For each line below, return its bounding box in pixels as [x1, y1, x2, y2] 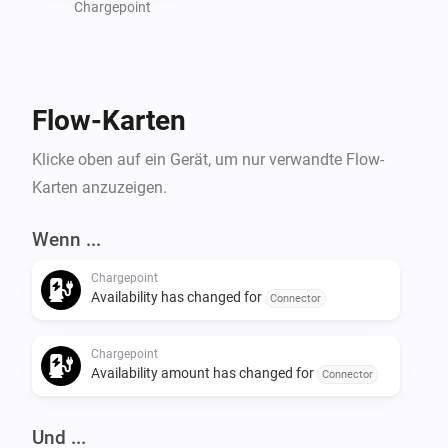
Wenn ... [32, 227, 101, 251]
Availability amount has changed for [91, 364, 317, 381]
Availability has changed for [91, 288, 265, 305]
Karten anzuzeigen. [32, 177, 167, 197]
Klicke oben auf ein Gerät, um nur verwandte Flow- [32, 149, 384, 169]
